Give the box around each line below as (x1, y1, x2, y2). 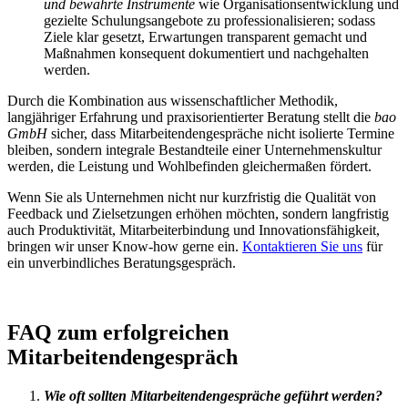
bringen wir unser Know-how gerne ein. (7, 238, 242, 254)
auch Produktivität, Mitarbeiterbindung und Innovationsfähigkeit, (7, 221, 380, 238)
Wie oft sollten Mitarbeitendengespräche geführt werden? (44, 387, 382, 403)
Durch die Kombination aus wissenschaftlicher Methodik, (7, 92, 338, 108)
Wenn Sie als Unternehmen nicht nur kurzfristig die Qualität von (7, 189, 376, 205)
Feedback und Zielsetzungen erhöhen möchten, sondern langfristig (7, 205, 389, 221)
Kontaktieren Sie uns (242, 238, 362, 254)
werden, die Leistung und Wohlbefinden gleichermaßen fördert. (7, 158, 372, 174)
